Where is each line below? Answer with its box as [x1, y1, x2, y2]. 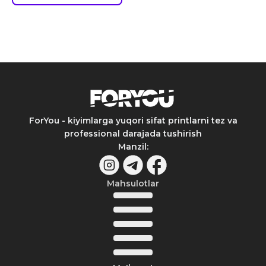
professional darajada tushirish [64, 128, 202, 139]
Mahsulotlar [107, 178, 159, 189]
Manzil [118, 141, 147, 152]
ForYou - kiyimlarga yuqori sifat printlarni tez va [28, 115, 237, 126]
